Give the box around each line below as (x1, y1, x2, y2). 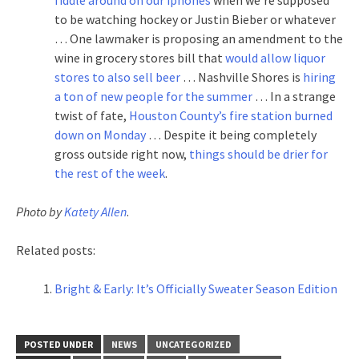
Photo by (16, 203, 64, 220)
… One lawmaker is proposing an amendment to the (54, 30, 343, 46)
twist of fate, (54, 107, 129, 123)
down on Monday (54, 126, 146, 143)
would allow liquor (225, 49, 325, 66)
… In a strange (252, 87, 336, 104)
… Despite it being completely (146, 126, 317, 143)
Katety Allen (64, 203, 127, 220)
